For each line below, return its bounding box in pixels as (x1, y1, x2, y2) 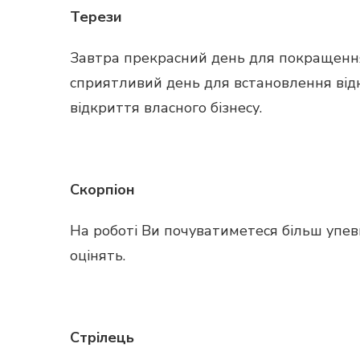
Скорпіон (70, 180, 135, 199)
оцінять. (70, 246, 125, 265)
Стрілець (70, 328, 134, 347)
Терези (70, 7, 122, 27)
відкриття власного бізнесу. (70, 98, 262, 117)
